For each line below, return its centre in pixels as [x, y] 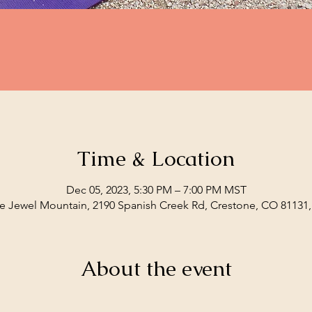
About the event [156, 268]
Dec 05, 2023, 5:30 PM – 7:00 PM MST [156, 190]
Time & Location [156, 158]
